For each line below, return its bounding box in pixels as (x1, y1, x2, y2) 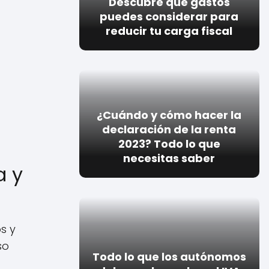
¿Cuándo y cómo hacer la (97, 107, 242, 122)
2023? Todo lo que (118, 136, 220, 151)
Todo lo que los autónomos (92, 249, 246, 264)
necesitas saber (123, 150, 216, 166)
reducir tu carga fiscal (106, 23, 233, 38)
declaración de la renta (102, 121, 237, 137)
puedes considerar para (100, 8, 239, 24)
